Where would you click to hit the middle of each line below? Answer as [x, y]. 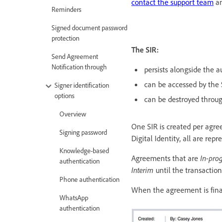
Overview [73, 113]
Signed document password [89, 27]
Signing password [83, 132]
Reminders [66, 9]
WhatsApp [74, 197]
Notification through [79, 66]
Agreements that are [165, 158]
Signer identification [82, 85]
